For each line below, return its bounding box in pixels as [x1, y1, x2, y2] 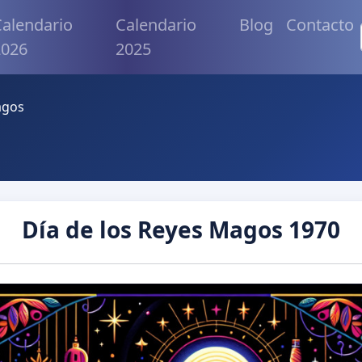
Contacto [285, 14, 354, 36]
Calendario [115, 14, 196, 36]
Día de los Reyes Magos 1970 [22, 214, 340, 246]
